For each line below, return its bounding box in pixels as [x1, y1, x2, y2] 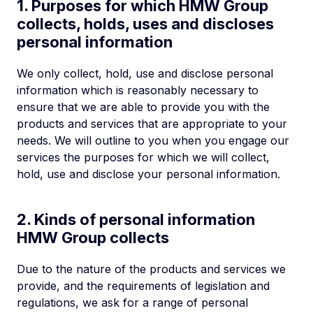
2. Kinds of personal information [17, 210, 255, 228]
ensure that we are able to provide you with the [17, 100, 270, 114]
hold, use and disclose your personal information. [17, 167, 280, 181]
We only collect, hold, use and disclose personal [17, 66, 273, 80]
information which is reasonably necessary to [17, 83, 259, 97]
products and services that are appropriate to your [17, 117, 287, 131]
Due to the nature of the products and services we [17, 262, 286, 276]
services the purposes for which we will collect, [17, 150, 270, 164]
